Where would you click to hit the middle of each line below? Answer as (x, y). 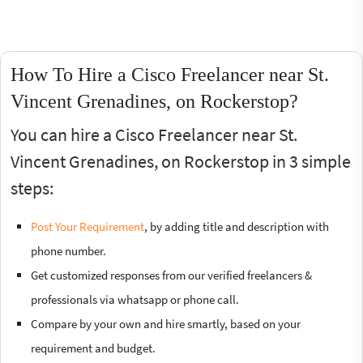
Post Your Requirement (88, 226)
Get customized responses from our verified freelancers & (171, 275)
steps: (32, 188)
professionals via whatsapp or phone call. (135, 299)
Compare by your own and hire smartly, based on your (166, 323)
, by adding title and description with (237, 226)
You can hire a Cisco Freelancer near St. (154, 134)
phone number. (68, 250)
